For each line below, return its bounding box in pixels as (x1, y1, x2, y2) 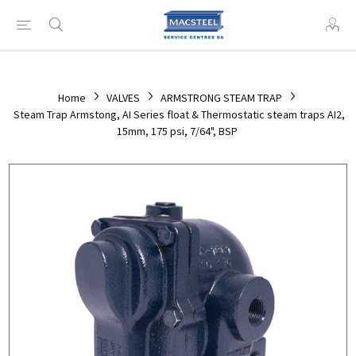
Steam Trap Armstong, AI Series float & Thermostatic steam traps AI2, (14, 107, 345, 122)
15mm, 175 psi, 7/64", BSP (116, 124, 238, 138)
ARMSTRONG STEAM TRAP (161, 91, 282, 105)
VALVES (106, 91, 140, 105)
